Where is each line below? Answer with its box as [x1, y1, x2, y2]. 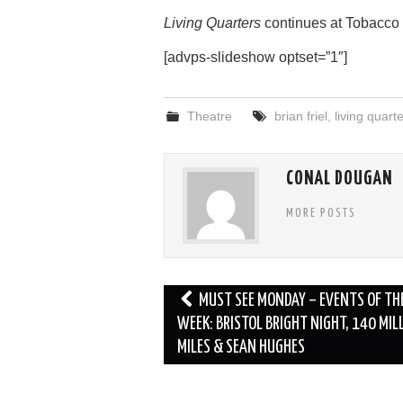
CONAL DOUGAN [286, 169, 392, 188]
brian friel [273, 108, 327, 123]
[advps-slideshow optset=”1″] [164, 49, 347, 65]
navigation [163, 313, 241, 336]
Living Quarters [164, 14, 261, 31]
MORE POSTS [286, 206, 356, 219]
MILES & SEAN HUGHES [177, 338, 305, 356]
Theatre [187, 108, 233, 123]
